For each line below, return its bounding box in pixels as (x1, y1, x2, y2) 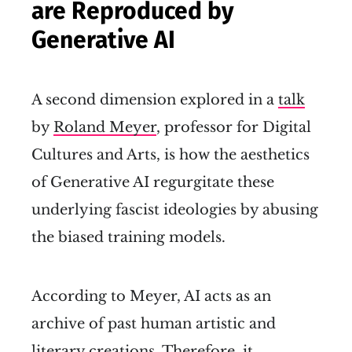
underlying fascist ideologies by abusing (31, 201, 318, 219)
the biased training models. (31, 229, 225, 247)
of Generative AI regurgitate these (31, 174, 274, 192)
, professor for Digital (156, 119, 311, 137)
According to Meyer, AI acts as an (31, 288, 271, 306)
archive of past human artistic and (31, 315, 276, 333)
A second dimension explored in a (31, 91, 278, 109)
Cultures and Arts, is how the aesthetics (31, 146, 310, 164)
